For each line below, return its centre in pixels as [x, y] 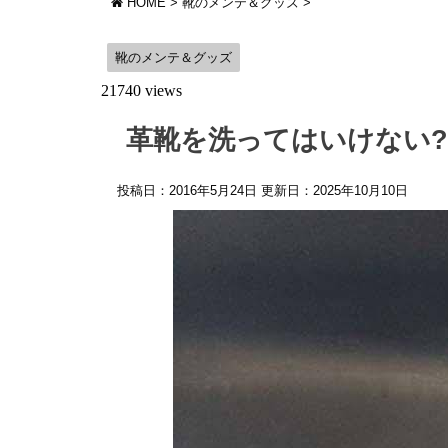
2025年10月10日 [360, 190]
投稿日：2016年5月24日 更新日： [215, 190]
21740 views [141, 90]
